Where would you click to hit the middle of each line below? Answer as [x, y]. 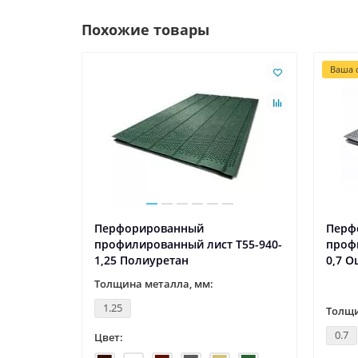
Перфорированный [149, 229]
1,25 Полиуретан [141, 261]
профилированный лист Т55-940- [188, 245]
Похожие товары [145, 30]
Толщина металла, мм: [154, 284]
